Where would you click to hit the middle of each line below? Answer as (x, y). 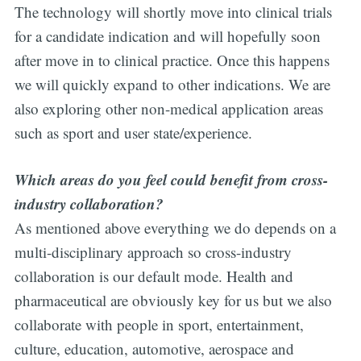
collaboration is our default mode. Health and (154, 276)
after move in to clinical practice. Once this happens (172, 60)
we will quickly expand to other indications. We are (172, 84)
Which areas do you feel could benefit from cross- (171, 180)
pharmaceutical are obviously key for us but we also (173, 301)
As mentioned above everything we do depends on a (175, 228)
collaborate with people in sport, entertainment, (159, 325)
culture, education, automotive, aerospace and (154, 349)
